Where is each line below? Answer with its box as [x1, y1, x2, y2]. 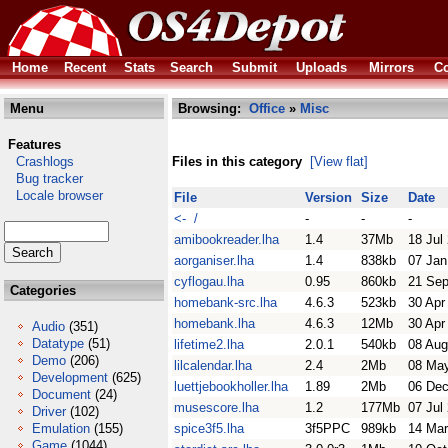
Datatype [32, 336, 84, 351]
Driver [32, 404, 66, 419]
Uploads [296, 60, 347, 75]
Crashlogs [4, 154, 74, 169]
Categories [6, 283, 76, 298]
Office [249, 101, 285, 116]
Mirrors [369, 60, 414, 75]
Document [32, 387, 91, 402]
